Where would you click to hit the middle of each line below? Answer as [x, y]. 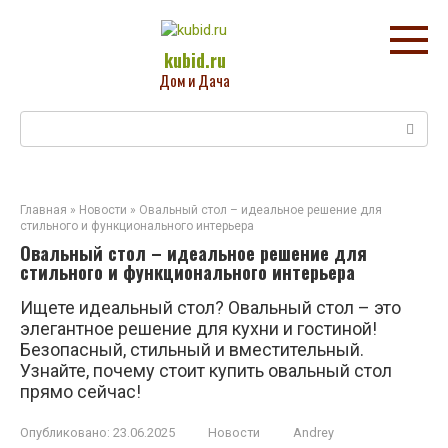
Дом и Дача [194, 80]
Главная [43, 210]
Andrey [313, 432]
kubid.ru [194, 60]
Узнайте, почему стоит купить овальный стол [206, 370]
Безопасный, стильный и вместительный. [192, 349]
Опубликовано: [65, 432]
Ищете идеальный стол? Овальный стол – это [210, 307]
